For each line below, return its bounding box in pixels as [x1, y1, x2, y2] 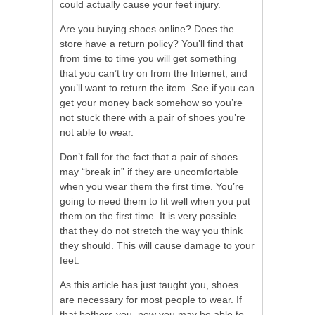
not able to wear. [60, 126, 134, 138]
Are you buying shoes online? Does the [60, 22, 234, 34]
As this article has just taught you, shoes [60, 278, 238, 290]
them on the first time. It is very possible [60, 210, 236, 221]
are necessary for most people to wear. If [60, 293, 242, 305]
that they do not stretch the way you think [60, 224, 243, 236]
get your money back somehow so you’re [60, 96, 243, 108]
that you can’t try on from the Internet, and [60, 67, 247, 79]
